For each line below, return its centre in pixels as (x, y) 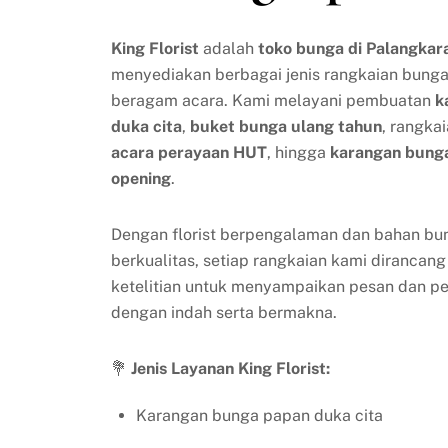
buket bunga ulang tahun (285, 126)
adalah (228, 48)
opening (140, 178)
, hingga (298, 152)
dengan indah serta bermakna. (223, 312)
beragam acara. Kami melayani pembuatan (272, 100)
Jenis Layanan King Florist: (230, 368)
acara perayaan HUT (188, 152)
